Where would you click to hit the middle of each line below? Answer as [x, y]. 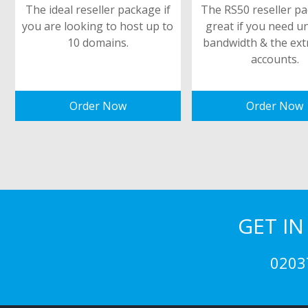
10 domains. [98, 43]
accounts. [275, 59]
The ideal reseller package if [98, 10]
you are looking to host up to [98, 26]
